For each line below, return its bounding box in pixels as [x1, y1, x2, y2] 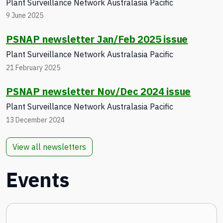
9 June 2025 [6, 11, 43, 20]
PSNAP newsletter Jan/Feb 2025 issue [6, 32, 188, 46]
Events [6, 166, 69, 193]
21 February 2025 [6, 63, 60, 72]
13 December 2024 [6, 115, 65, 124]
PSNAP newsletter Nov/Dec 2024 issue [6, 84, 191, 98]
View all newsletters [12, 141, 86, 152]
